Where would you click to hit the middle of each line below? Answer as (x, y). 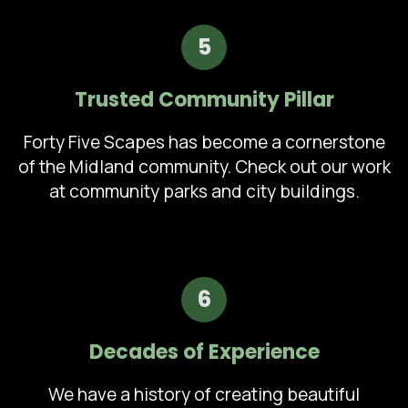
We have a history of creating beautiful (204, 394)
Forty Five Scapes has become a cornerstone (204, 142)
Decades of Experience (204, 352)
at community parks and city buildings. (204, 191)
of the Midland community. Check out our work (204, 166)
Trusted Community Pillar (204, 99)
